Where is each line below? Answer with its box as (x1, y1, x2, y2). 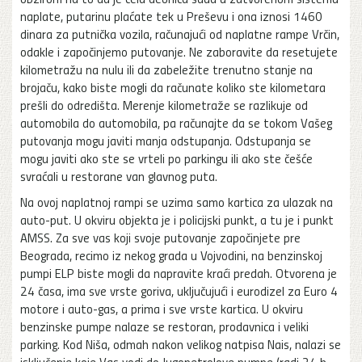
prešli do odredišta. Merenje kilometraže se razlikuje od (20, 95, 308, 114)
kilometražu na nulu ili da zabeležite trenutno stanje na (20, 60, 313, 78)
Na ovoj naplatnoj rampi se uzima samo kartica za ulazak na (20, 192, 333, 211)
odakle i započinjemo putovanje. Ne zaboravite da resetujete (20, 42, 338, 61)
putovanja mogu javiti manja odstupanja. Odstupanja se (20, 131, 311, 149)
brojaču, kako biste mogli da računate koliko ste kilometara (20, 78, 326, 96)
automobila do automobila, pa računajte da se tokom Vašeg (20, 113, 332, 132)
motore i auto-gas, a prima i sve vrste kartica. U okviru (20, 299, 303, 318)
